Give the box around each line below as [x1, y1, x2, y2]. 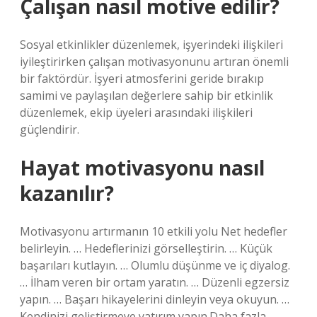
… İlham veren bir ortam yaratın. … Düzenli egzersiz [20, 275, 289, 290]
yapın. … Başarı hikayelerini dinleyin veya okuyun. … [20, 292, 289, 307]
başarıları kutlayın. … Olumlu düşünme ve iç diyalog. [20, 258, 290, 273]
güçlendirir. [20, 122, 79, 137]
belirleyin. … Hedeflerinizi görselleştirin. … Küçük [20, 241, 272, 256]
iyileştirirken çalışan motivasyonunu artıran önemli [20, 54, 289, 69]
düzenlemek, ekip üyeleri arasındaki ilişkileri [20, 105, 253, 120]
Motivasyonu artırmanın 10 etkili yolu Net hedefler [20, 224, 287, 239]
